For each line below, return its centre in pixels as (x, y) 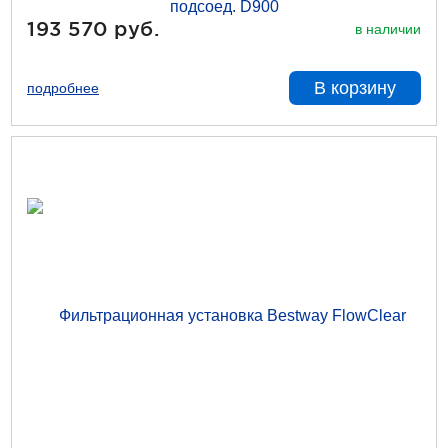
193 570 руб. (93, 28)
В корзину (355, 88)
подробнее (63, 88)
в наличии (388, 28)
